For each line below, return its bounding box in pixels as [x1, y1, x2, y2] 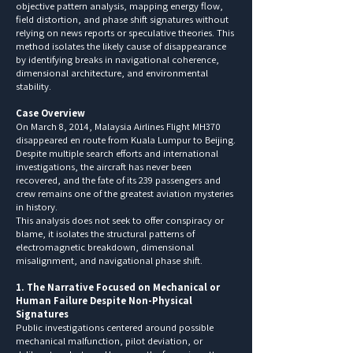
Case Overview [16, 106, 85, 120]
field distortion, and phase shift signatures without [16, 12, 229, 26]
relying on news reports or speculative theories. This [16, 25, 234, 39]
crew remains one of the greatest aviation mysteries [16, 186, 233, 200]
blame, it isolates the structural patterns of [16, 226, 195, 240]
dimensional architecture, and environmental [16, 65, 208, 80]
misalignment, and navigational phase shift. [16, 253, 203, 267]
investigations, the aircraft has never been [16, 159, 191, 173]
